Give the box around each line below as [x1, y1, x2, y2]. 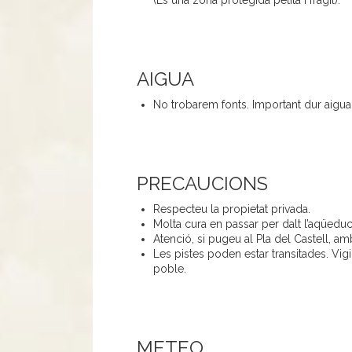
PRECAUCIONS [136, 172, 268, 196]
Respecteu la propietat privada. [152, 203, 310, 216]
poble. [152, 262, 189, 276]
